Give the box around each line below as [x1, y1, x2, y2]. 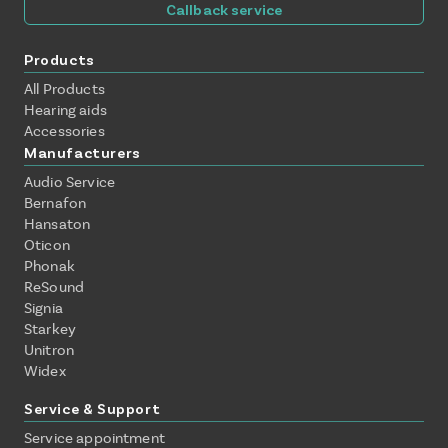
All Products [24, 79, 105, 98]
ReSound [24, 277, 85, 296]
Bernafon [24, 193, 87, 212]
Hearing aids [24, 100, 107, 119]
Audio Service [24, 172, 115, 191]
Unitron [24, 340, 75, 359]
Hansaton [24, 214, 91, 233]
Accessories [24, 121, 105, 140]
